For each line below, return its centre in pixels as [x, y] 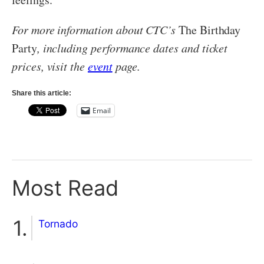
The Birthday [208, 29]
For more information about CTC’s [94, 29]
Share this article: [42, 93]
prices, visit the [48, 66]
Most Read [65, 188]
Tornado [58, 223]
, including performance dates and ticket [132, 47]
